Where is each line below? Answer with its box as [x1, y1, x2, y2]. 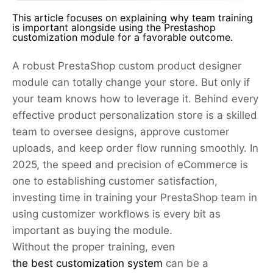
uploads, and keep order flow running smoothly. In [12, 141, 258, 154]
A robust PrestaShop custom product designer [12, 59, 242, 72]
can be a [163, 257, 208, 269]
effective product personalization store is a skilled [12, 108, 257, 121]
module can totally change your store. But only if [12, 76, 250, 88]
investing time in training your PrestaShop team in [12, 191, 257, 204]
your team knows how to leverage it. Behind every [12, 92, 258, 105]
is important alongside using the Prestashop [12, 21, 216, 34]
